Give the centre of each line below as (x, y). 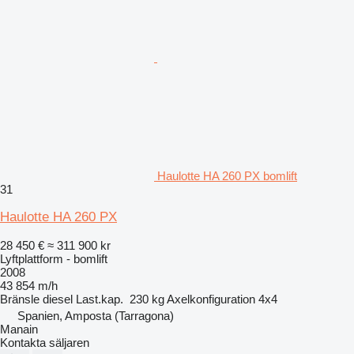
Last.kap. (100, 299)
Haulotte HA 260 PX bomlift (227, 175)
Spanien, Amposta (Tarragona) (96, 315)
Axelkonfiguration (211, 299)
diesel (58, 299)
